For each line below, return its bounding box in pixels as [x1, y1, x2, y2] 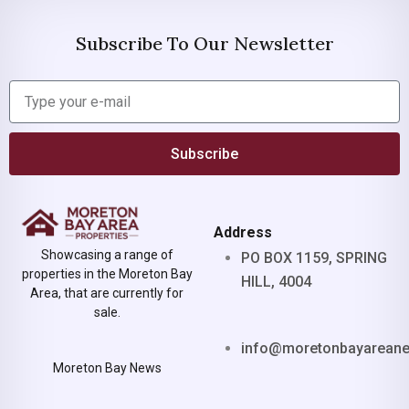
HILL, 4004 [241, 273, 311, 291]
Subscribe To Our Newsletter [75, 32, 334, 56]
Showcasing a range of [40, 247, 173, 262]
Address [214, 224, 272, 242]
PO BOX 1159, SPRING [241, 249, 387, 267]
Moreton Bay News [52, 361, 162, 375]
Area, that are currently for [30, 286, 184, 300]
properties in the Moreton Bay [21, 267, 193, 281]
